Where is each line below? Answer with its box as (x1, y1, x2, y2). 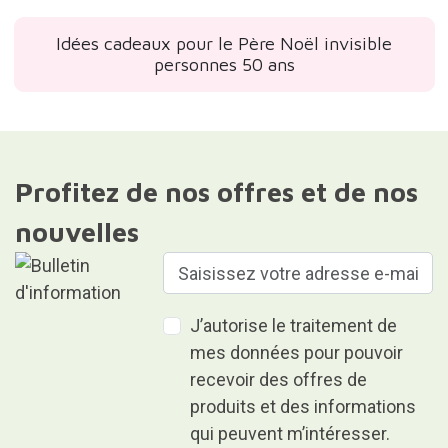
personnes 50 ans (153, 54, 295, 76)
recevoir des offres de (190, 369, 368, 391)
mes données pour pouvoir (190, 342, 404, 364)
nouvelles (14, 216, 139, 249)
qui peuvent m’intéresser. (190, 423, 391, 445)
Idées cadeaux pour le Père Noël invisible (56, 33, 392, 55)
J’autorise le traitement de (190, 315, 398, 337)
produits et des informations (190, 396, 417, 418)
